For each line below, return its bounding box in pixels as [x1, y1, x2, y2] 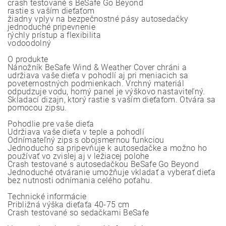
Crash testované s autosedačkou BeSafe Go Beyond [8, 159, 199, 169]
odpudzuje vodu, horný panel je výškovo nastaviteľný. [8, 86, 205, 96]
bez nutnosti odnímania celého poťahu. [8, 175, 152, 185]
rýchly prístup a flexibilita [8, 30, 101, 40]
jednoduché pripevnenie [8, 22, 96, 32]
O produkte [8, 54, 48, 64]
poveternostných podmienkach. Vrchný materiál [8, 78, 185, 88]
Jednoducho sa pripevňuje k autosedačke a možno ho [8, 143, 207, 153]
